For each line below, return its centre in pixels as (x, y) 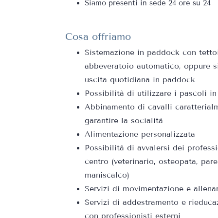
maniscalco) (107, 175)
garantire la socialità (124, 120)
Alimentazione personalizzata (140, 134)
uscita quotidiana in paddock (140, 80)
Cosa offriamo (98, 36)
